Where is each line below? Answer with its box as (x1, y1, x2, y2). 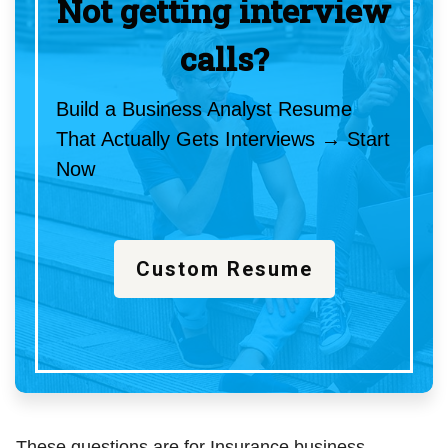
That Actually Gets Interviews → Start (56, 128, 390, 151)
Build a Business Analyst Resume (56, 98, 352, 121)
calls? (180, 37, 268, 81)
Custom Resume (135, 257, 313, 282)
